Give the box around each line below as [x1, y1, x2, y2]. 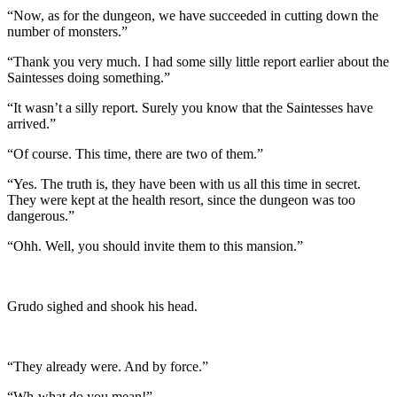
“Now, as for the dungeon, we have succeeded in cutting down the [7, 7, 378, 23]
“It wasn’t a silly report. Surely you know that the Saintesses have [7, 99, 373, 115]
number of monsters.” [7, 23, 128, 39]
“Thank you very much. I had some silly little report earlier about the [7, 53, 389, 69]
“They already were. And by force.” [7, 358, 208, 374]
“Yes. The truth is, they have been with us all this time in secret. [7, 175, 361, 191]
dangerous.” [7, 207, 74, 223]
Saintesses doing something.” [7, 69, 170, 85]
